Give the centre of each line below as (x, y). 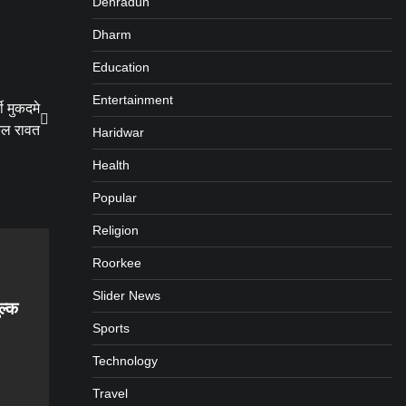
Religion (115, 230)
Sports (111, 328)
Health (111, 165)
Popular (114, 198)
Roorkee (116, 263)
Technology (125, 361)
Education (121, 67)
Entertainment (132, 100)
